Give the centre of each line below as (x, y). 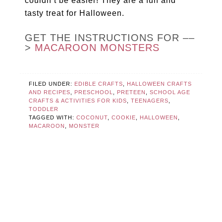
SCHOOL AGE (170, 92)
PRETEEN (132, 92)
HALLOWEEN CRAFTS (160, 84)
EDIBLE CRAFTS (99, 84)
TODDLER (44, 109)
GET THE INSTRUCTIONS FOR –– (110, 38)
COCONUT (92, 118)
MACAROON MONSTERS (97, 48)
